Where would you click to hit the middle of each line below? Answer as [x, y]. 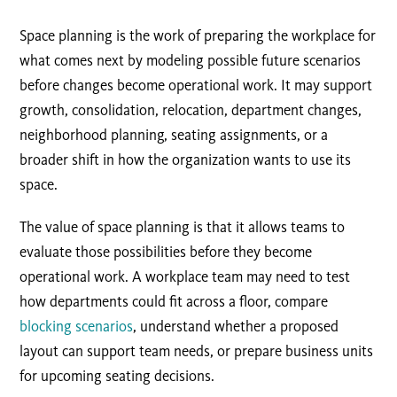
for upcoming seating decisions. [117, 375]
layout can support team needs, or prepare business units [197, 350]
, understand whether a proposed [236, 326]
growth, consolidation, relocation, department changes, [191, 109]
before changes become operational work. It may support [196, 85]
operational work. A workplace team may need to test [185, 276]
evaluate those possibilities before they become [166, 251]
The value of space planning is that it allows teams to [183, 226]
